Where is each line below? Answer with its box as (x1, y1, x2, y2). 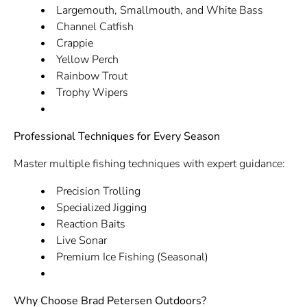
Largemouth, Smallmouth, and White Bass (56, 3, 263, 18)
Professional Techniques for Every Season (13, 129, 220, 144)
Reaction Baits (56, 217, 125, 232)
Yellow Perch (56, 52, 119, 67)
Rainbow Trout (56, 69, 127, 84)
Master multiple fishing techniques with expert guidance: (13, 156, 285, 171)
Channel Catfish (56, 19, 134, 34)
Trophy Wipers (56, 85, 128, 100)
